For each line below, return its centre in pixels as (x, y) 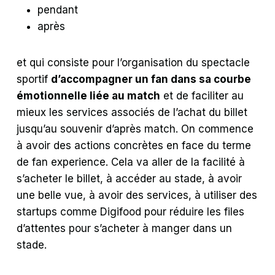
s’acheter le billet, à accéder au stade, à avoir (130, 178)
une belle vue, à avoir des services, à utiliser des (137, 195)
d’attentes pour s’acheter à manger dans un (125, 228)
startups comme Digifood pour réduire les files (131, 211)
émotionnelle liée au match (89, 95)
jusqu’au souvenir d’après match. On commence (135, 129)
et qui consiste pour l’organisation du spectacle (134, 62)
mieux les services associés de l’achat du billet (132, 112)
